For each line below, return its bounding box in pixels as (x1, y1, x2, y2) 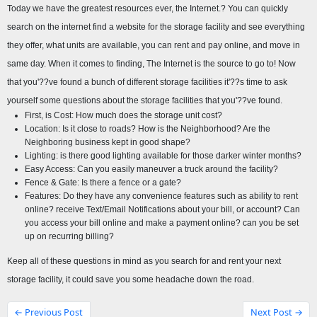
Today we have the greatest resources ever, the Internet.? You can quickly (6, 4, 288, 14)
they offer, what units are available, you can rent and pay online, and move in (6, 40, 300, 51)
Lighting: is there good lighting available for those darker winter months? (25, 151, 302, 161)
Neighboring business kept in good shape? (25, 137, 191, 148)
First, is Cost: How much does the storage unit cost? (25, 110, 223, 121)
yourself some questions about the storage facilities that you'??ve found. (6, 96, 282, 106)
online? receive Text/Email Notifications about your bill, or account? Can (25, 204, 301, 215)
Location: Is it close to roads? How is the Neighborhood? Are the (25, 124, 271, 134)
